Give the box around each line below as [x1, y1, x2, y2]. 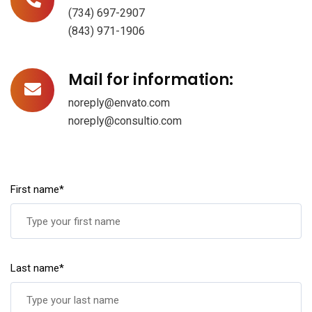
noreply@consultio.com [68, 114, 182, 127]
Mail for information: [68, 69, 233, 91]
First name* [10, 183, 64, 196]
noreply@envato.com [68, 96, 170, 109]
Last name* [10, 262, 64, 274]
